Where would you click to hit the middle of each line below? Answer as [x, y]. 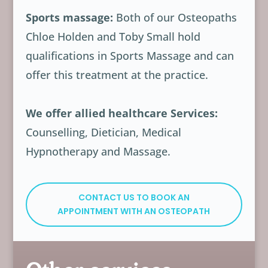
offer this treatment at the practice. [117, 74]
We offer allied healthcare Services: [121, 113]
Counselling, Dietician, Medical [103, 132]
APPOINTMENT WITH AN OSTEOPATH [134, 211]
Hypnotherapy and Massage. [98, 151]
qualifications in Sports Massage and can [130, 55]
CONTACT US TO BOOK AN [134, 197]
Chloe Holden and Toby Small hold [113, 36]
